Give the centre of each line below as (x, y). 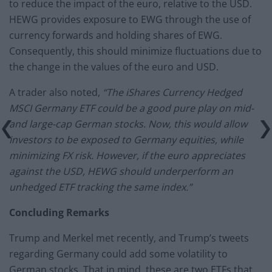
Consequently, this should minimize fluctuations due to (135, 51)
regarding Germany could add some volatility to (118, 254)
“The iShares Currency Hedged (172, 93)
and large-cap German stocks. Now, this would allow (128, 124)
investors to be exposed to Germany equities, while (126, 140)
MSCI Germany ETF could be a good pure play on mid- (131, 108)
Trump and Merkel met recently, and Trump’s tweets (129, 238)
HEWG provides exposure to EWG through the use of (130, 20)
